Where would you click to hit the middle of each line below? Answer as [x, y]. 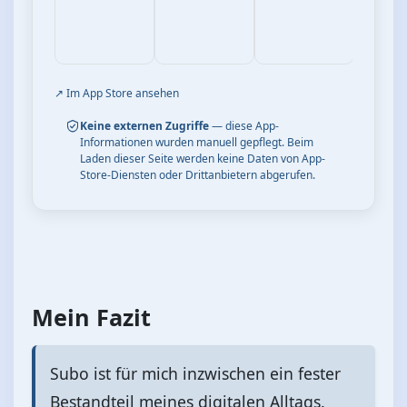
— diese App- [244, 125]
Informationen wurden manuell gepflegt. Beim [197, 142]
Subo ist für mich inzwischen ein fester [195, 373]
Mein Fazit [91, 317]
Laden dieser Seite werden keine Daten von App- [203, 158]
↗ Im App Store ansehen [117, 93]
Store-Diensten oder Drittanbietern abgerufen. [198, 174]
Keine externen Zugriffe [144, 125]
